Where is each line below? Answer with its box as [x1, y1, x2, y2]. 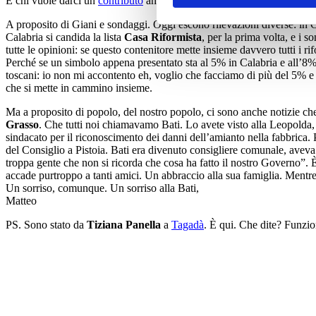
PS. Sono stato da [6, 219, 87, 231]
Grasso [6, 119, 39, 130]
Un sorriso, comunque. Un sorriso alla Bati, [6, 182, 199, 194]
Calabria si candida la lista [6, 31, 124, 43]
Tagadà [171, 219, 204, 231]
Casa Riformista [124, 31, 202, 43]
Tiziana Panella [87, 219, 161, 231]
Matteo [6, 195, 37, 207]
